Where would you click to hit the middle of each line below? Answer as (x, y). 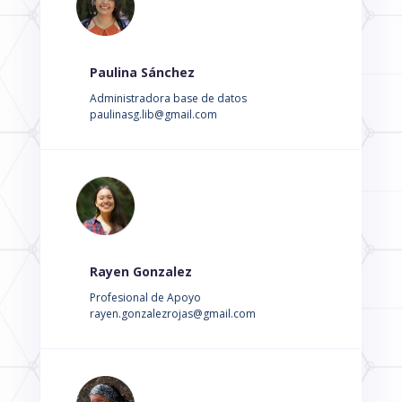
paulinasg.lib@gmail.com (153, 114)
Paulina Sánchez (142, 72)
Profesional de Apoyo (145, 297)
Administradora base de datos (168, 98)
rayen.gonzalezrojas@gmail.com (172, 314)
